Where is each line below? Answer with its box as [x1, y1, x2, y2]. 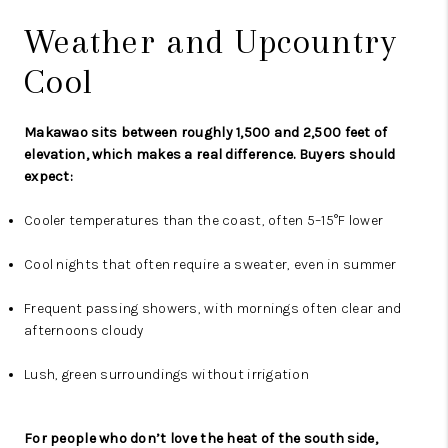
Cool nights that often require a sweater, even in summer [24, 256, 397, 274]
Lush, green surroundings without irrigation [24, 366, 310, 384]
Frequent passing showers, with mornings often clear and [24, 300, 402, 318]
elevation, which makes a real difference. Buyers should [24, 146, 396, 164]
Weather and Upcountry [24, 22, 398, 62]
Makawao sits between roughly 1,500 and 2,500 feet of [24, 124, 388, 142]
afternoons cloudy [24, 322, 144, 340]
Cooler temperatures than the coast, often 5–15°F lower [24, 212, 384, 230]
